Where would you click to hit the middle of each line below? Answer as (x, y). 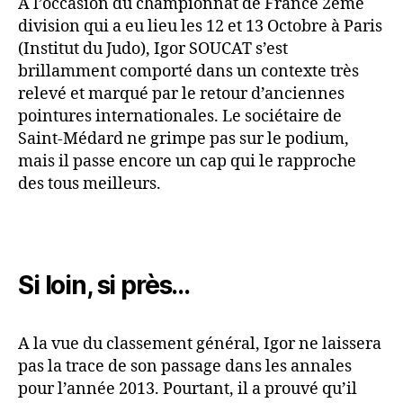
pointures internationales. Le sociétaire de (180, 117)
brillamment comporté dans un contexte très (188, 72)
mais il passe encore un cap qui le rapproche (187, 162)
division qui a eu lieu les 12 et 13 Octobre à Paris (200, 27)
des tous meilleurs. (90, 184)
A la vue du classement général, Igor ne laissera (200, 344)
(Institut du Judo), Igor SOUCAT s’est (153, 49)
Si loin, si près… (104, 285)
